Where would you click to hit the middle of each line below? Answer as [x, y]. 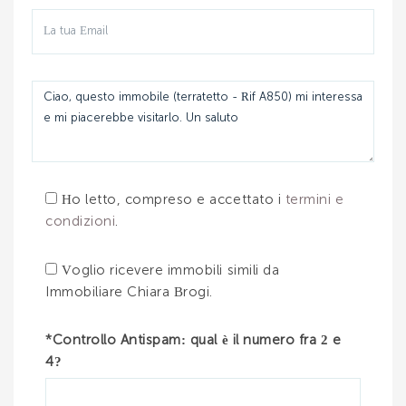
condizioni [81, 221]
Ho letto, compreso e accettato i [173, 199]
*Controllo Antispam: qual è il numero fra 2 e [193, 340]
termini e [314, 199]
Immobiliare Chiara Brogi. [130, 292]
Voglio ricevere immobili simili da [170, 270]
